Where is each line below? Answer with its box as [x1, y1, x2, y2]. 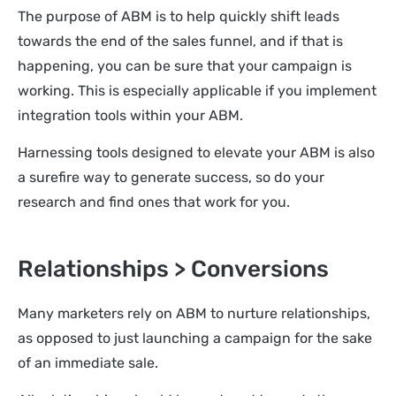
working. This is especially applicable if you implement [18, 81, 377, 99]
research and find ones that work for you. [18, 194, 290, 211]
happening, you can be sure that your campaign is [18, 57, 352, 74]
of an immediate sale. [18, 354, 158, 371]
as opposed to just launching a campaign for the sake [18, 329, 372, 346]
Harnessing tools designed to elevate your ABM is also [18, 144, 375, 162]
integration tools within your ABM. [18, 106, 243, 124]
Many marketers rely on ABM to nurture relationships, [18, 304, 370, 322]
